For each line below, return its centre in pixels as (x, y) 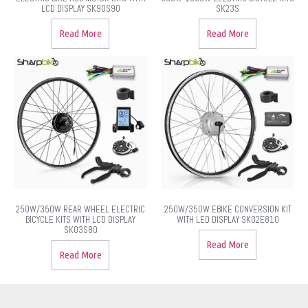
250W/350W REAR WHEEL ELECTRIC (80, 210)
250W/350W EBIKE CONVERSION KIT (228, 210)
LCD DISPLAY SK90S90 (80, 9)
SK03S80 (80, 230)
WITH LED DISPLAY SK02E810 (228, 220)
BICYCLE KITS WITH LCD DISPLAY (80, 220)
